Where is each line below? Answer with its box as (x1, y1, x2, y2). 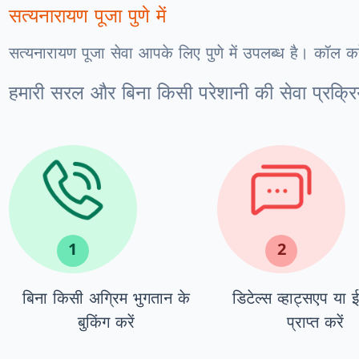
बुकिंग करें (78, 311, 135, 333)
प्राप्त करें (286, 311, 344, 333)
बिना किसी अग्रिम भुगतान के (22, 287, 191, 309)
